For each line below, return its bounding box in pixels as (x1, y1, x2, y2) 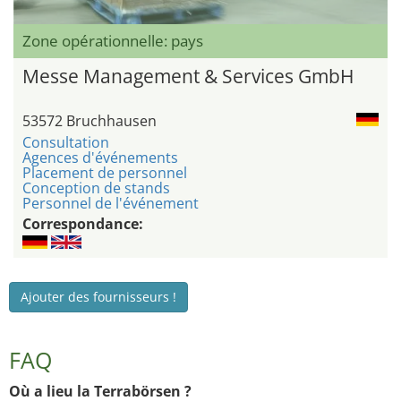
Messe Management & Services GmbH (22, 64, 354, 90)
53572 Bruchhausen (22, 111, 157, 132)
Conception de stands (22, 178, 170, 199)
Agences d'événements (22, 148, 178, 168)
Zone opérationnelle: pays (22, 30, 203, 52)
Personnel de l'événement (22, 193, 199, 214)
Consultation (22, 132, 109, 153)
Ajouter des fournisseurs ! (21, 288, 176, 306)
